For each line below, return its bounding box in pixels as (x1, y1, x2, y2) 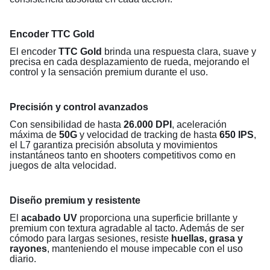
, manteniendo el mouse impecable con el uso (47, 243, 243, 254)
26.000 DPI (124, 119, 172, 130)
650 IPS (219, 129, 254, 140)
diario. (10, 253, 36, 264)
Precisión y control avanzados (10, 101, 148, 112)
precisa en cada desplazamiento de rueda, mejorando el (10, 56, 250, 67)
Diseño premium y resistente (10, 195, 140, 206)
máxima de (10, 129, 59, 140)
